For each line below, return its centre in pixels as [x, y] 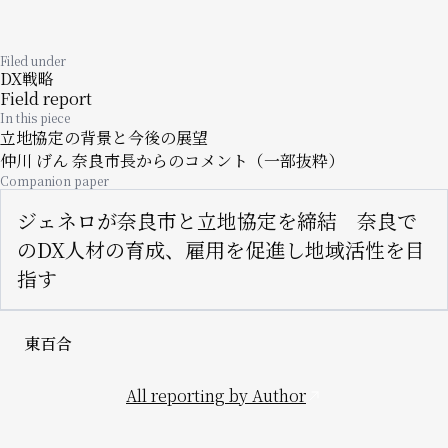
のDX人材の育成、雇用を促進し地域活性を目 [221, 250]
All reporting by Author [216, 396]
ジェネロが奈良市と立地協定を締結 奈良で [217, 221]
